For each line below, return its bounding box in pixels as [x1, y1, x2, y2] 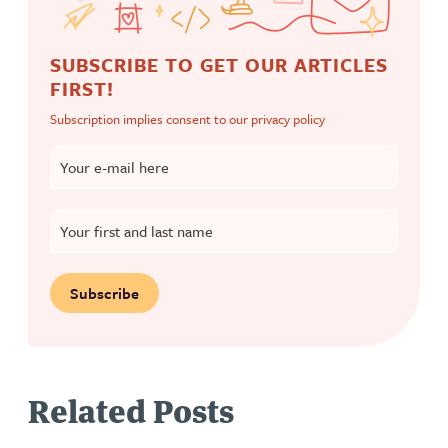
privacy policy [251, 108, 325, 129]
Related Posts [28, 384, 234, 432]
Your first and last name [60, 219, 213, 242]
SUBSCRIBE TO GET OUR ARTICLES [50, 50, 388, 78]
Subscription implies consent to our [50, 108, 251, 129]
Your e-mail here [60, 155, 169, 178]
